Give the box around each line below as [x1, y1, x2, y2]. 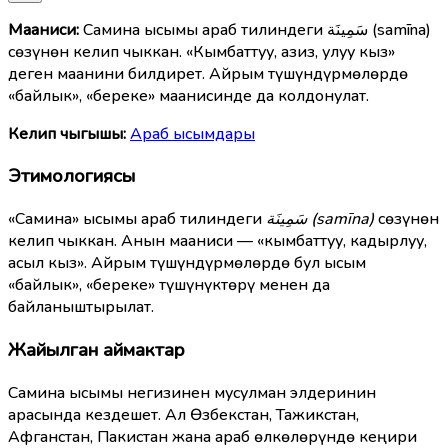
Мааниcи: [8, 18, 79, 41]
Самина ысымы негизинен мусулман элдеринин [8, 381, 376, 404]
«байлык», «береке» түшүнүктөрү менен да [8, 274, 330, 297]
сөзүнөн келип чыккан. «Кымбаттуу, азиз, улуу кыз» [8, 40, 395, 63]
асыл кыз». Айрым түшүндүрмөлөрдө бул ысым [8, 252, 366, 275]
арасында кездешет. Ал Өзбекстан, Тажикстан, [8, 403, 359, 426]
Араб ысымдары [130, 122, 255, 145]
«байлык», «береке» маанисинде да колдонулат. [8, 84, 369, 107]
